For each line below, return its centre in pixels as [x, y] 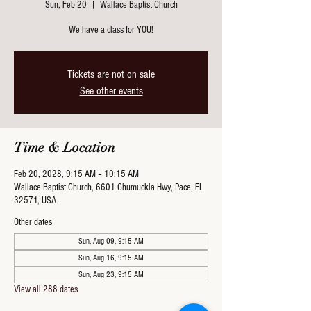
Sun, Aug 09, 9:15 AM [111, 241]
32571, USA [35, 201]
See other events [111, 91]
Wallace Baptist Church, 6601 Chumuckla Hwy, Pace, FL [109, 187]
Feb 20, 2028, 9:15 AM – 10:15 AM [76, 174]
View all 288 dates [46, 289]
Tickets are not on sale [111, 74]
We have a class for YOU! [111, 30]
